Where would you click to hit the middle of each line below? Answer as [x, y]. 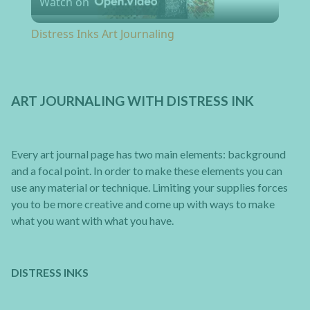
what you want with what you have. [92, 220]
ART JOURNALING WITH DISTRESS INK [133, 100]
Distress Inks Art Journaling [102, 34]
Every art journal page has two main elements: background [148, 154]
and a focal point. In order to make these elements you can [147, 170]
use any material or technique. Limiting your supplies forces [149, 187]
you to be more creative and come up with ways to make [143, 203]
